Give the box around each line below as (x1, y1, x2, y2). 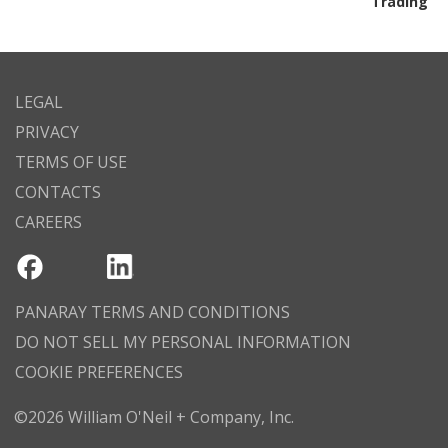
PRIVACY (15, 121, 79, 143)
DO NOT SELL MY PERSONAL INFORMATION (15, 331, 351, 353)
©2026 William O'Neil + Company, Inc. (14, 406, 294, 428)
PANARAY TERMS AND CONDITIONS (15, 301, 290, 323)
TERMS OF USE (15, 151, 127, 173)
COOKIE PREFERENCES (15, 361, 183, 383)
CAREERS (15, 211, 82, 233)
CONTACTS (15, 181, 101, 203)
